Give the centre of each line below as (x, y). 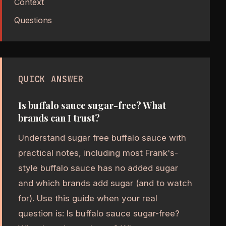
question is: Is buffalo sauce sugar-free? (99, 214)
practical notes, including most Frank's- (98, 153)
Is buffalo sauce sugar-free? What (92, 105)
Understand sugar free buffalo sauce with (102, 138)
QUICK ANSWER (51, 79)
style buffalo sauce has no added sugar (98, 168)
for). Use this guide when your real (88, 199)
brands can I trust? (59, 118)
